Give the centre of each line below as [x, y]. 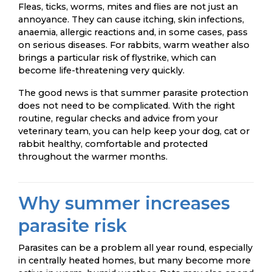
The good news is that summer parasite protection [133, 93]
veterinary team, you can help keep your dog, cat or [134, 131]
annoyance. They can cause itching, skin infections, [131, 19]
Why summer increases [124, 203]
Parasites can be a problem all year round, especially [135, 248]
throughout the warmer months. [93, 157]
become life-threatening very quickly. [101, 70]
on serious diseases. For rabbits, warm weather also [134, 45]
